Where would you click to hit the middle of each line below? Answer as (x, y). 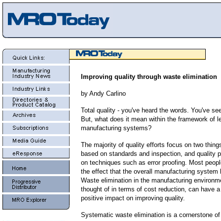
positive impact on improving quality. (133, 198)
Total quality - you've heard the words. (136, 110)
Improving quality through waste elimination (149, 77)
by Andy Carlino (103, 93)
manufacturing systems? (116, 128)
